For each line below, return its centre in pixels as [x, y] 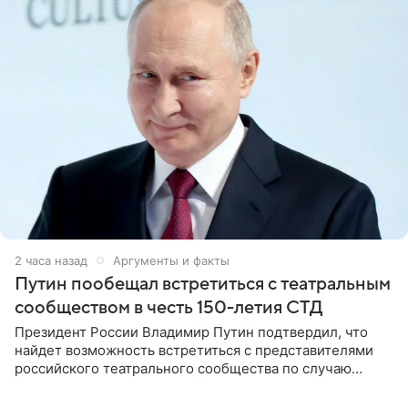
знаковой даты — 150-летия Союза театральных [175, 386]
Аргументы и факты [171, 260]
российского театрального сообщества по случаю [183, 368]
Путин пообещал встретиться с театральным [203, 284]
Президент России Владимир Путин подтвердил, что [191, 331]
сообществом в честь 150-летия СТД [169, 307]
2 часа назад [51, 260]
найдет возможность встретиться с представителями [194, 350]
